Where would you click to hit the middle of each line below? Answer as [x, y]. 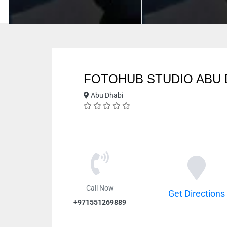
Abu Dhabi [106, 95]
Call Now [100, 187]
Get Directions [196, 193]
